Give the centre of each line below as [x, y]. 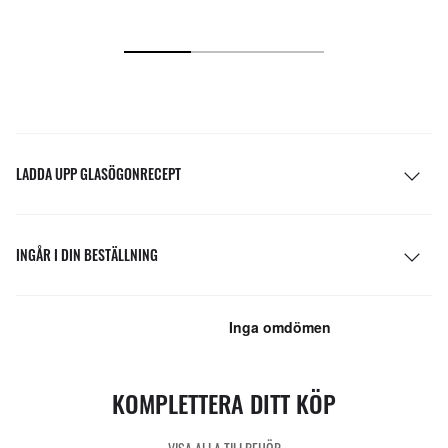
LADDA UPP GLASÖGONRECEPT [98, 173]
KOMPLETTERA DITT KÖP [224, 402]
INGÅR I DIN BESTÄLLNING [87, 254]
